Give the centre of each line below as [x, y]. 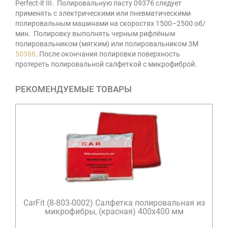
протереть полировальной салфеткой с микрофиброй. [106, 64]
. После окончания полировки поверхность [108, 54]
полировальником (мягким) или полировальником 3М [107, 44]
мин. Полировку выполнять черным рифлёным [95, 34]
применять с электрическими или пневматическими [103, 13]
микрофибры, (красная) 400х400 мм [114, 212]
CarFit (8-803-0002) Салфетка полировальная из [114, 203]
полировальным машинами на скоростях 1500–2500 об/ [110, 24]
